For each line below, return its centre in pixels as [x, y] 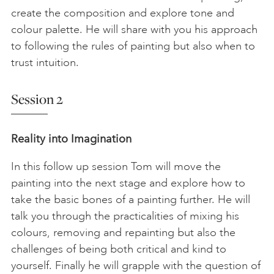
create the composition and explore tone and [123, 13]
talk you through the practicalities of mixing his [125, 216]
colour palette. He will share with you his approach [134, 29]
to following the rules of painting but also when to [133, 46]
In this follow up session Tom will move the [116, 166]
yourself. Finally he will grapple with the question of [136, 265]
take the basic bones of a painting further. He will [131, 199]
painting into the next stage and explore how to [128, 183]
